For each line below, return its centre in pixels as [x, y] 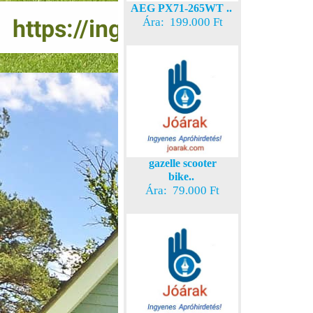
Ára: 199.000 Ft [182, 22]
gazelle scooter [182, 163]
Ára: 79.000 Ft [182, 190]
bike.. [181, 176]
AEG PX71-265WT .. [181, 8]
